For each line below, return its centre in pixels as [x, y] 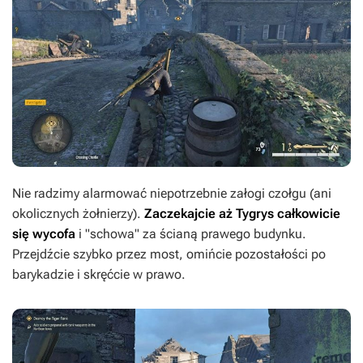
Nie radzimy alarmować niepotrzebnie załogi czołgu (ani [172, 193]
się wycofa [45, 233]
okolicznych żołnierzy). [78, 213]
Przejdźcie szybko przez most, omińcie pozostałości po [169, 254]
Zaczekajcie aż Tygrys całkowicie [242, 213]
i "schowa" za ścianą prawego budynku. [192, 233]
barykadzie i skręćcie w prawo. [99, 274]
